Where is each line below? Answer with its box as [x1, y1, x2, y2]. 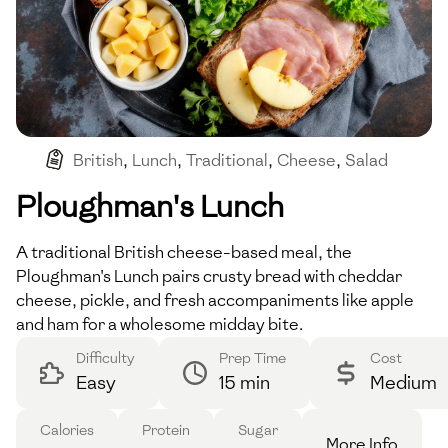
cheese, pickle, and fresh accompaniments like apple [16, 289, 414, 311]
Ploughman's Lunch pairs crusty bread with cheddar [16, 265, 402, 287]
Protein [142, 420, 190, 440]
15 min [219, 369, 270, 395]
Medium [370, 369, 437, 395]
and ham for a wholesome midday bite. [16, 313, 303, 335]
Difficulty [76, 348, 135, 368]
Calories [40, 420, 94, 440]
